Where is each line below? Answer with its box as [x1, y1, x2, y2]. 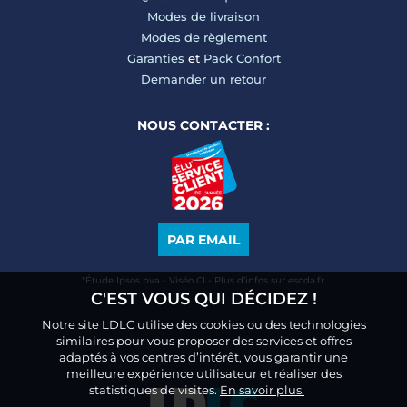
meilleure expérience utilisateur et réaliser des [65, 366, 342, 381]
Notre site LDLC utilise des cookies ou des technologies [41, 317, 366, 332]
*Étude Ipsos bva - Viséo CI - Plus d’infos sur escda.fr [82, 273, 325, 286]
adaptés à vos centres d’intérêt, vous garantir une [59, 350, 348, 364]
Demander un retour [141, 72, 266, 86]
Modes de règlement [140, 30, 267, 45]
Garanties [126, 51, 184, 65]
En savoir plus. [220, 382, 304, 397]
